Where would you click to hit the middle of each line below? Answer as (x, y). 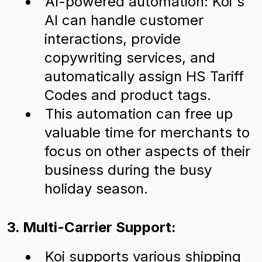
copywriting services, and (130, 58)
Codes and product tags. (128, 95)
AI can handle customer (124, 20)
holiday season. (96, 189)
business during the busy (128, 170)
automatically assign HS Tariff (144, 76)
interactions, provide (113, 39)
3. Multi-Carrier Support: (92, 227)
